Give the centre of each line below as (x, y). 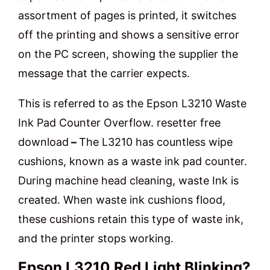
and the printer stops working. (96, 239)
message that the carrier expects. (104, 74)
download (43, 142)
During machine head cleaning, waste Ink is (128, 181)
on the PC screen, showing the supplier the (128, 54)
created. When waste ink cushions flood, (122, 200)
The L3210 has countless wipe (156, 142)
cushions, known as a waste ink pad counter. (133, 162)
